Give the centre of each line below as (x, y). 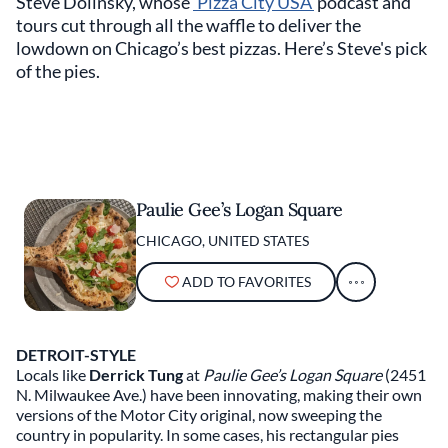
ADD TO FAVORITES (246, 281)
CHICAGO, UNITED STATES (222, 240)
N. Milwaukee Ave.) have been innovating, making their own (219, 394)
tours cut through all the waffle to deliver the (188, 25)
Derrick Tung (136, 374)
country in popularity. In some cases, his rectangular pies (207, 434)
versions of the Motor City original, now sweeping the (199, 414)
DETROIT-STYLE (76, 354)
